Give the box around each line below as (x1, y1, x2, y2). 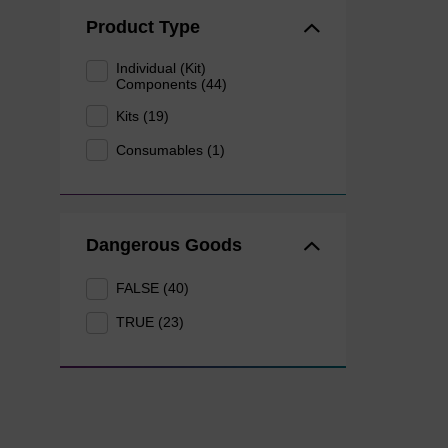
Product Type (85, 17, 200, 38)
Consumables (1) (116, 141, 226, 158)
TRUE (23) (116, 314, 185, 331)
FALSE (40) (116, 280, 190, 297)
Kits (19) (116, 107, 170, 124)
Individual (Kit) (116, 60, 207, 77)
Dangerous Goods (85, 234, 242, 255)
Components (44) (116, 76, 228, 93)
